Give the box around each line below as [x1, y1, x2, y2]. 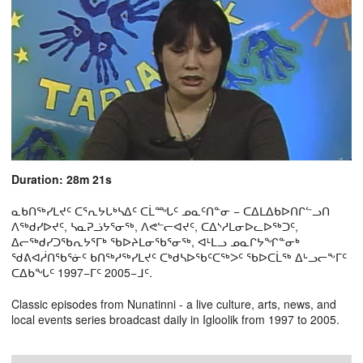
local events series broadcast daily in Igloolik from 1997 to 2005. [11, 310, 340, 327]
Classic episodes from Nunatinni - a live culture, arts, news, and [11, 295, 336, 312]
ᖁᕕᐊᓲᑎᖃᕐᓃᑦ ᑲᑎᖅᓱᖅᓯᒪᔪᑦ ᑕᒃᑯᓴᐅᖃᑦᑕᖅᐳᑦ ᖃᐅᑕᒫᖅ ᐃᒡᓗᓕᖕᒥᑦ [11, 248, 347, 265]
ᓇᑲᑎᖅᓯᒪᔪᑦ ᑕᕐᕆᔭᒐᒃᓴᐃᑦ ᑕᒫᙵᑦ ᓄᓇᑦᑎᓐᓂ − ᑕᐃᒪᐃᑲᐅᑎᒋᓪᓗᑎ [11, 202, 330, 219]
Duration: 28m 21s [11, 170, 112, 187]
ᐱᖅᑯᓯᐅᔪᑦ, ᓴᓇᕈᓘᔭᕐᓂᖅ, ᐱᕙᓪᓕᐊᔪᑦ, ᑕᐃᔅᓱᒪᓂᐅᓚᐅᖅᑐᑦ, [11, 217, 298, 234]
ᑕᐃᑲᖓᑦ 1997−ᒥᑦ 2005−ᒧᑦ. [11, 263, 152, 280]
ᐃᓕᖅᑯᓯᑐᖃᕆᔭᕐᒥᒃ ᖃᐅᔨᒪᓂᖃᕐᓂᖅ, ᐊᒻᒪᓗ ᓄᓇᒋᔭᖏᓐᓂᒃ [11, 233, 300, 250]
